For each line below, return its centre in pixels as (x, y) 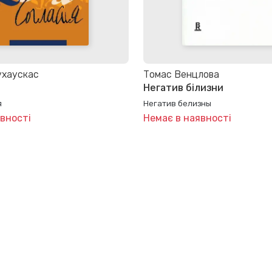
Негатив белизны (177, 103)
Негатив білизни (183, 88)
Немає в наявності (187, 118)
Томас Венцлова (181, 75)
